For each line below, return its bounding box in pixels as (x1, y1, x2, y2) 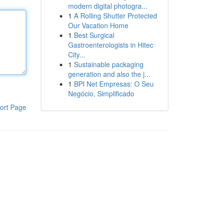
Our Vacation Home (68, 20, 128, 30)
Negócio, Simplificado (68, 89, 134, 98)
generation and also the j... (68, 69, 150, 79)
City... (68, 50, 85, 59)
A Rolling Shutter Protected (73, 11, 157, 20)
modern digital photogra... (68, 1, 147, 11)
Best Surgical (73, 30, 114, 40)
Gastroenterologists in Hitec (68, 40, 153, 50)
